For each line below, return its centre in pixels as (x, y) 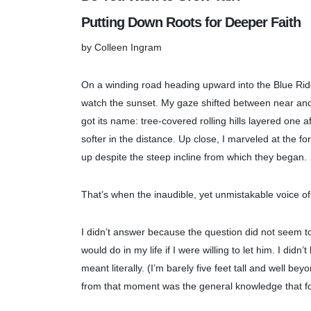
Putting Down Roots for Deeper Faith (191, 22)
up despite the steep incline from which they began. (195, 157)
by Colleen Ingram (121, 47)
